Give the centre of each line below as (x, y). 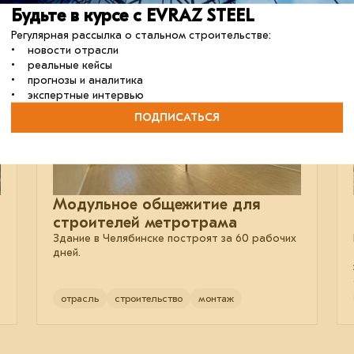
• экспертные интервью (77, 95)
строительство (149, 299)
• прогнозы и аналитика (77, 80)
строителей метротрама (145, 223)
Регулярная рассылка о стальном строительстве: (141, 35)
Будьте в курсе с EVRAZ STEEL (133, 15)
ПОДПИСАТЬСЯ (177, 117)
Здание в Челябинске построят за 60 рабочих (175, 239)
